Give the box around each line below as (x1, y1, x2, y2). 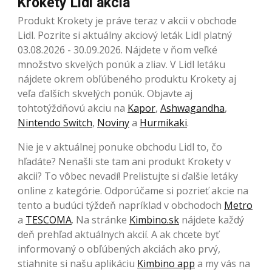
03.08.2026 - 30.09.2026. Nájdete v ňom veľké (18, 42, 217, 56)
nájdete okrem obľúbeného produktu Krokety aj (18, 72, 236, 86)
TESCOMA (25, 212, 72, 226)
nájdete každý (179, 212, 244, 226)
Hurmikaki (140, 115, 187, 129)
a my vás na (195, 256, 250, 270)
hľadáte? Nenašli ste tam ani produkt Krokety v (18, 154, 231, 168)
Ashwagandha (160, 101, 225, 115)
